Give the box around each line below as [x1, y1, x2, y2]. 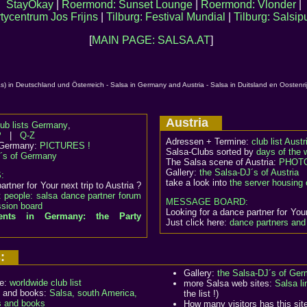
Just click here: [166, 217, 230, 228]
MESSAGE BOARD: [166, 197, 248, 207]
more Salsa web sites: [184, 278, 275, 288]
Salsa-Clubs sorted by [166, 147, 256, 157]
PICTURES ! [40, 140, 90, 151]
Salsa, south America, [49, 288, 137, 298]
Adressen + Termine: [166, 136, 251, 147]
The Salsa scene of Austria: [166, 157, 279, 167]
